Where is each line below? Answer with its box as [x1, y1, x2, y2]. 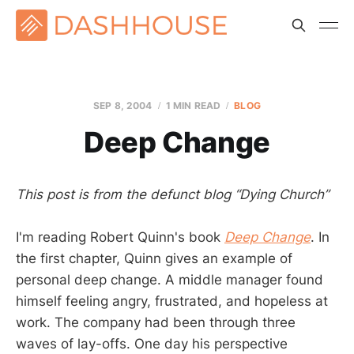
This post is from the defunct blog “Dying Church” [16, 186, 329, 202]
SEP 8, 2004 [93, 100, 153, 111]
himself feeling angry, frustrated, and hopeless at [16, 293, 328, 310]
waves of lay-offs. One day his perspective [16, 336, 288, 352]
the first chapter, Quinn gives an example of [16, 250, 292, 267]
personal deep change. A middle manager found [16, 272, 323, 288]
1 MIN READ [165, 100, 221, 111]
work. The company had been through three [16, 314, 296, 331]
